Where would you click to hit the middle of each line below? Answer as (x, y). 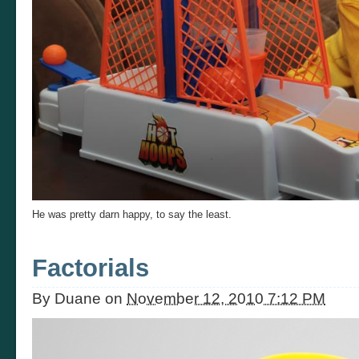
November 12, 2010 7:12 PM (226, 298)
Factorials (91, 268)
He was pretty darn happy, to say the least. (132, 215)
